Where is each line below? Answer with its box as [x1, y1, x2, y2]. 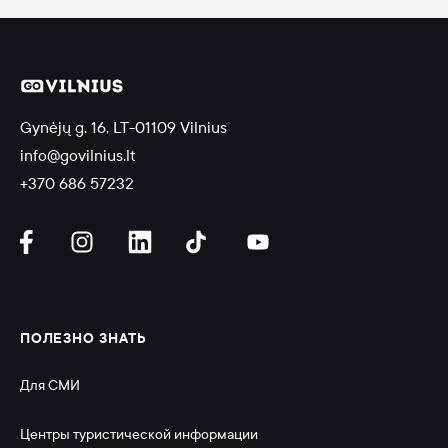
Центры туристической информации [20, 426, 258, 443]
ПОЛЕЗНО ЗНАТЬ [20, 330, 147, 346]
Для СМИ [20, 377, 80, 394]
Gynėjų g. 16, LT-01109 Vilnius [20, 118, 227, 137]
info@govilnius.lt [20, 146, 136, 165]
